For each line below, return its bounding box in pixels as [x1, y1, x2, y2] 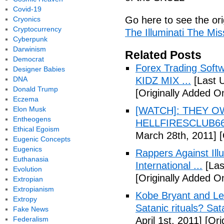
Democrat [12, 55, 44, 63]
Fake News [12, 205, 48, 213]
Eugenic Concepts [12, 135, 70, 143]
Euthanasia [12, 155, 48, 163]
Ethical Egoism [12, 125, 59, 133]
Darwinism [12, 45, 46, 53]
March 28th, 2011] [135, 130, 216, 141]
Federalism [12, 215, 48, 223]
